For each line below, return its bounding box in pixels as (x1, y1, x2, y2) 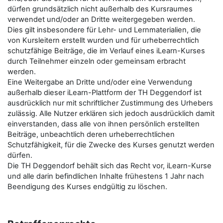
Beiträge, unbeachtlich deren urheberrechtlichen (7, 130, 175, 139)
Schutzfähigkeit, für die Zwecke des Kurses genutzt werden (7, 140, 215, 149)
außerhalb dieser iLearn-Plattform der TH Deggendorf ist (7, 88, 202, 97)
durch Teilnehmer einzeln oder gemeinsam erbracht (7, 57, 186, 66)
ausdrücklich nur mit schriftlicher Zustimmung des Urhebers (7, 99, 213, 108)
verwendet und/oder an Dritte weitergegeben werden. (7, 15, 195, 24)
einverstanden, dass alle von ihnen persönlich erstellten (7, 119, 200, 128)
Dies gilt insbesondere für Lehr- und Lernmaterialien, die (7, 25, 201, 34)
